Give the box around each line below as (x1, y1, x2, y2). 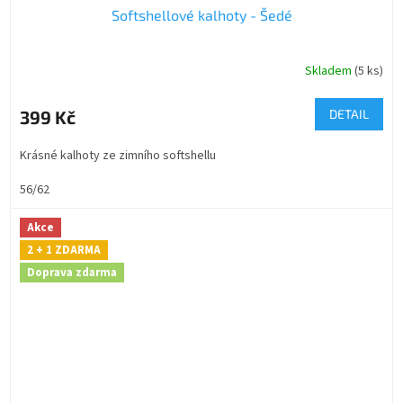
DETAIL (329, 105, 369, 121)
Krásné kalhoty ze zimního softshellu (20, 146, 216, 165)
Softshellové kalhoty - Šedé (111, 5, 292, 23)
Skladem (305, 62, 354, 80)
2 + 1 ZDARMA (27, 241, 101, 258)
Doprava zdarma (27, 264, 117, 281)
